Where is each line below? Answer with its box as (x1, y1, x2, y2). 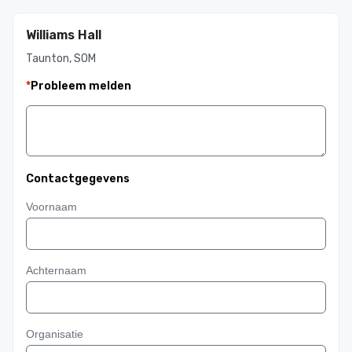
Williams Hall (26, 27, 101, 42)
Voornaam (26, 200, 77, 213)
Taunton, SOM (26, 52, 96, 65)
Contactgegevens (26, 172, 130, 185)
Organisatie (26, 328, 83, 340)
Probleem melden (31, 79, 131, 93)
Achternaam (26, 264, 86, 277)
